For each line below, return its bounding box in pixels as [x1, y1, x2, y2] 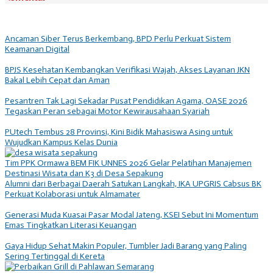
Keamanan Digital [5, 43, 69, 54]
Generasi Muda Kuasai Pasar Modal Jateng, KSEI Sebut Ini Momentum [5, 209, 258, 220]
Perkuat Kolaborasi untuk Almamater [5, 188, 140, 199]
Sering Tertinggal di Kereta [5, 250, 105, 261]
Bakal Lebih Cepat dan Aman [5, 74, 110, 85]
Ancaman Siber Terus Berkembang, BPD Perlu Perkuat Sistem [5, 33, 231, 44]
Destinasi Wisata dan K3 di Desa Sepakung [5, 168, 163, 179]
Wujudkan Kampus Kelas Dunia [5, 136, 118, 147]
